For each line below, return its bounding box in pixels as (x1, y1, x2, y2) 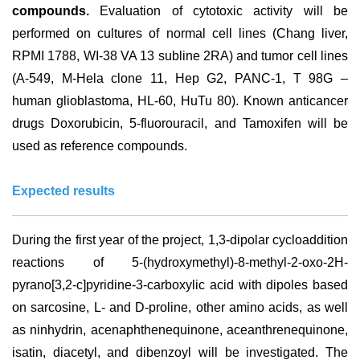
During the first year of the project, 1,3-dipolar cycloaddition (12, 233, 348, 247)
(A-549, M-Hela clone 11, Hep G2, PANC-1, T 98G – (12, 72, 348, 85)
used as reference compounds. (12, 139, 187, 153)
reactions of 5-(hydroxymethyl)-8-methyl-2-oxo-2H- (12, 256, 348, 269)
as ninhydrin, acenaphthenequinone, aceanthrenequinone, (12, 323, 348, 337)
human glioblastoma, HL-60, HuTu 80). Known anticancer (12, 94, 348, 108)
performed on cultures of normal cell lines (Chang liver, (12, 27, 348, 40)
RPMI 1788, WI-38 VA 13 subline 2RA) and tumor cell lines (12, 49, 348, 63)
